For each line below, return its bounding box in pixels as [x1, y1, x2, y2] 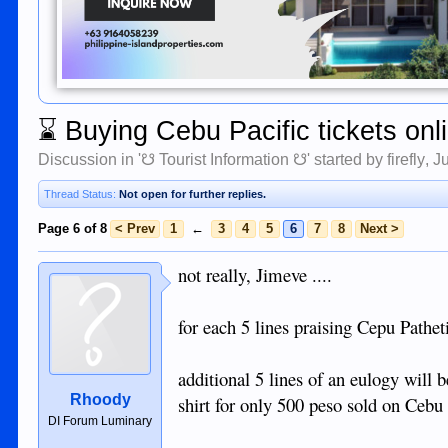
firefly [387, 151, 426, 168]
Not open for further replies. [119, 188, 267, 200]
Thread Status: [44, 188, 117, 200]
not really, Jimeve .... [178, 262, 333, 287]
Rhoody [69, 391, 131, 408]
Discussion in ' [38, 151, 142, 168]
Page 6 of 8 [38, 221, 108, 236]
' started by [307, 151, 388, 168]
